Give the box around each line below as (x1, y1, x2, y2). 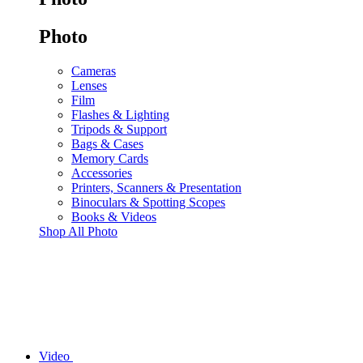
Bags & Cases (71, 136, 143, 151)
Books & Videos (71, 209, 156, 224)
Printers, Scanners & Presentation (71, 180, 241, 194)
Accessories (71, 165, 132, 180)
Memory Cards (71, 151, 148, 165)
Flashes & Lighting (71, 107, 169, 122)
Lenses (71, 78, 107, 92)
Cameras (71, 63, 116, 78)
